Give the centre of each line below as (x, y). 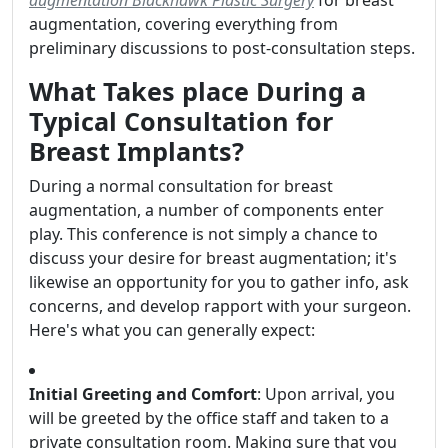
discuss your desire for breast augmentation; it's (213, 258)
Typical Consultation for (181, 121)
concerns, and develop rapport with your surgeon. (220, 306)
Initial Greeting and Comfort (143, 394)
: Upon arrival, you (326, 394)
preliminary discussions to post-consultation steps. (222, 48)
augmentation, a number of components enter (206, 210)
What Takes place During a (197, 91)
